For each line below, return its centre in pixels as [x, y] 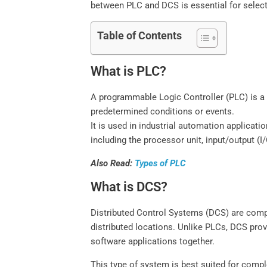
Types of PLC [161, 164]
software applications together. [153, 242]
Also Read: [113, 164]
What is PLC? [129, 72]
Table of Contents [140, 36]
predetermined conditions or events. [163, 112]
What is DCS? [129, 187]
